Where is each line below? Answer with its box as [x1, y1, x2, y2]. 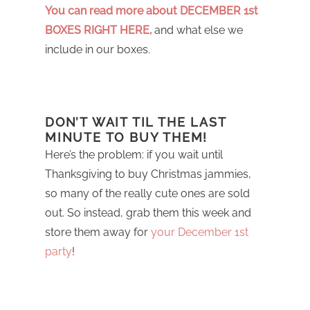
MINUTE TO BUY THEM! [45, 129, 208, 145]
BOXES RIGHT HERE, [45, 23, 152, 37]
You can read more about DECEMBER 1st [45, 3, 258, 17]
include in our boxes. [45, 42, 150, 56]
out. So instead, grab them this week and [45, 206, 251, 219]
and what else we [154, 23, 243, 37]
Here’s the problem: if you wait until [45, 147, 223, 161]
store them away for [45, 225, 151, 239]
